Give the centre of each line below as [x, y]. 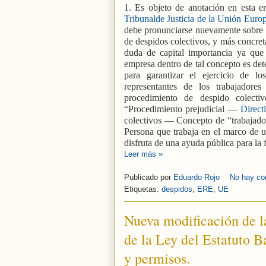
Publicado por [149, 177]
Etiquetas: [143, 189]
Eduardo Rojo [198, 177]
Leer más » [143, 154]
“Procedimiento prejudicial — [182, 109]
